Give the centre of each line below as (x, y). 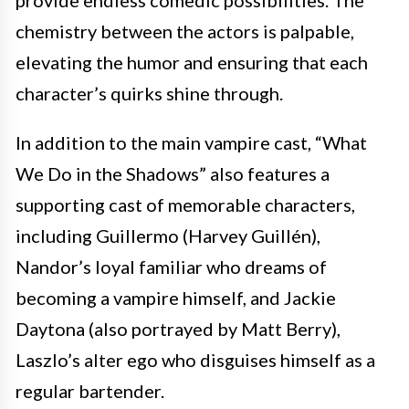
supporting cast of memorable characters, (185, 204)
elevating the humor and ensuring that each (192, 62)
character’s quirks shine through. (149, 93)
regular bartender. (90, 391)
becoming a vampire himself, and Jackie (176, 298)
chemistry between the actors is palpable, (185, 31)
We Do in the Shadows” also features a (173, 173)
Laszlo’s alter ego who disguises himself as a (195, 360)
